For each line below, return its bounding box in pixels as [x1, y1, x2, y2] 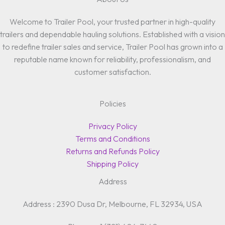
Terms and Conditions [75, 134, 150, 144]
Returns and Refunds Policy [65, 146, 160, 156]
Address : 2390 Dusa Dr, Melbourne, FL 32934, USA [23, 199, 202, 209]
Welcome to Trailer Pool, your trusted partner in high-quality [10, 17, 215, 27]
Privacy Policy [88, 121, 137, 131]
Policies [99, 98, 126, 108]
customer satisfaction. [74, 67, 151, 77]
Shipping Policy [86, 159, 139, 169]
